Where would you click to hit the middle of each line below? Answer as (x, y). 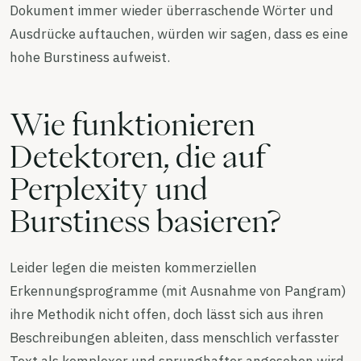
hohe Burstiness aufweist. (90, 57)
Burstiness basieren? (145, 221)
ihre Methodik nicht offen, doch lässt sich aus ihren (167, 314)
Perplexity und (109, 189)
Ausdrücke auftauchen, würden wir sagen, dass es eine (179, 34)
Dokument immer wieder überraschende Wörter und (172, 10)
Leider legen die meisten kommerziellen (133, 268)
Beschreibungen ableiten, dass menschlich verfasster (174, 338)
